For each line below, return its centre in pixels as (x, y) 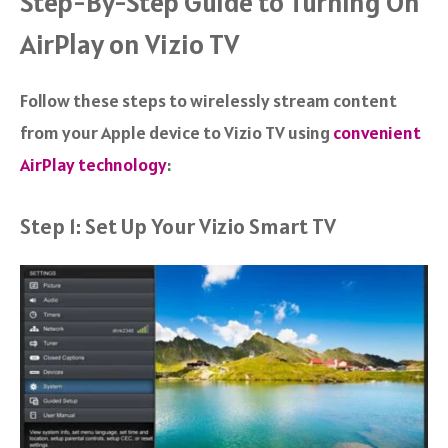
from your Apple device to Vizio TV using (176, 132)
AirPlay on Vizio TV (129, 43)
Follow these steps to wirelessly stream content (208, 100)
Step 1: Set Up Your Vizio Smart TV (178, 225)
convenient (377, 132)
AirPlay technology (93, 164)
